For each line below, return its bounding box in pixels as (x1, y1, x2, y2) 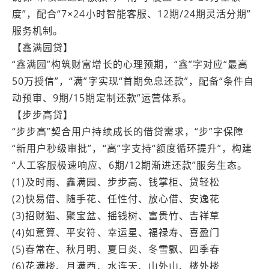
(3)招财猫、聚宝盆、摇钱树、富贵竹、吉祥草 (12, 208, 220, 222)
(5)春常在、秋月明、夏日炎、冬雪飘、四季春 (12, 242, 220, 256)
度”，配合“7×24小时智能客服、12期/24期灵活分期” (12, 7, 252, 20)
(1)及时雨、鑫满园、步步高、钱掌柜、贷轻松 (12, 175, 220, 189)
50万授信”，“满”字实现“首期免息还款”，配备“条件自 (12, 74, 255, 88)
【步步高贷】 (12, 107, 74, 121)
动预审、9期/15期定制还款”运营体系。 (12, 91, 192, 104)
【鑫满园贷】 (12, 40, 74, 54)
